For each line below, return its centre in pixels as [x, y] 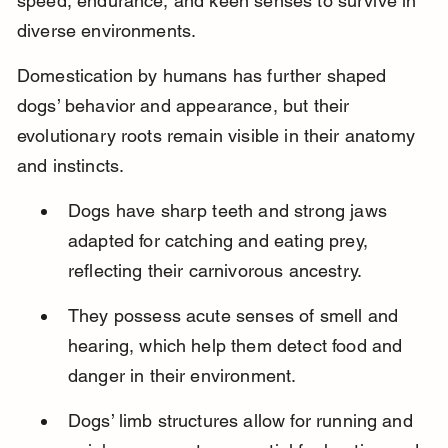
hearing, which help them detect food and [237, 346]
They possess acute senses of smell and [235, 316]
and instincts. [70, 166]
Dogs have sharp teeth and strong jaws [230, 211]
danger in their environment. [182, 376]
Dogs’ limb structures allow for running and [242, 421]
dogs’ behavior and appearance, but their [185, 106]
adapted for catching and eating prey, [220, 241]
